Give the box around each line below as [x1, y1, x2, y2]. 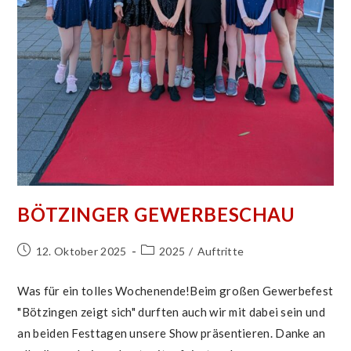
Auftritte [197, 244, 244, 258]
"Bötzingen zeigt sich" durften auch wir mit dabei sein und [17, 304, 325, 319]
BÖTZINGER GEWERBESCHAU [17, 202, 295, 226]
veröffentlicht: [16, 259, 92, 273]
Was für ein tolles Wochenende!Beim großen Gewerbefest [17, 283, 334, 298]
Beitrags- [139, 243, 188, 257]
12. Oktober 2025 [35, 244, 127, 258]
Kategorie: [139, 259, 195, 273]
